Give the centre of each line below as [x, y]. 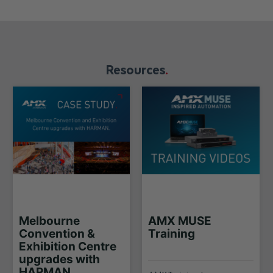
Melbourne [49, 221]
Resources [135, 70]
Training [172, 233]
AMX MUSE [180, 221]
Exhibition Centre [67, 246]
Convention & [57, 233]
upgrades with [59, 259]
